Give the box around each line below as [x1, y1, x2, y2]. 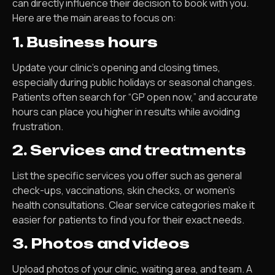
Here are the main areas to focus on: [12, 11, 176, 25]
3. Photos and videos [12, 235, 190, 252]
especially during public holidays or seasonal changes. [12, 75, 255, 89]
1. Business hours [12, 33, 158, 50]
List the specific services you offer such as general [12, 169, 242, 183]
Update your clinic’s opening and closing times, [12, 60, 220, 74]
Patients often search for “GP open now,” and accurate [12, 90, 258, 104]
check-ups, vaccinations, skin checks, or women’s [12, 184, 235, 198]
